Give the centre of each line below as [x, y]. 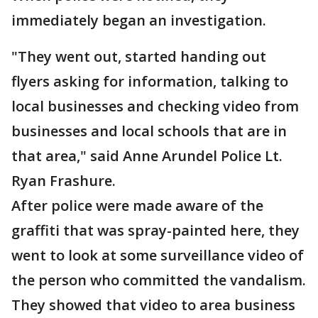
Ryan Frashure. [64, 181]
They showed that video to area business [153, 305]
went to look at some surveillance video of [158, 255]
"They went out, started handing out [139, 56]
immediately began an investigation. [139, 20]
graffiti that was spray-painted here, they [155, 230]
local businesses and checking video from [155, 106]
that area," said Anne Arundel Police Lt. [147, 156]
